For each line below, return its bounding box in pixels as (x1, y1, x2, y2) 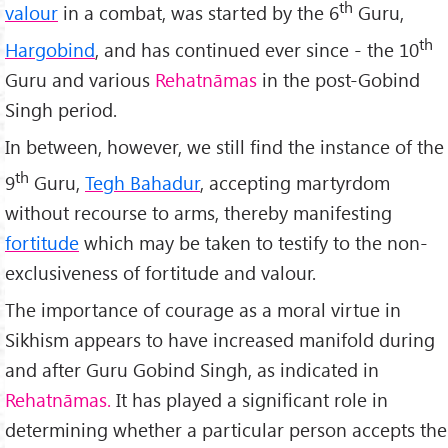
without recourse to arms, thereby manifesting (5, 199, 392, 225)
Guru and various (5, 66, 155, 92)
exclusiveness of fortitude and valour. (5, 259, 316, 285)
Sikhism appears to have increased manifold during (5, 326, 435, 352)
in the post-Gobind (257, 66, 420, 92)
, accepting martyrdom (200, 169, 390, 195)
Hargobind (5, 36, 95, 62)
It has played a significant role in (111, 386, 388, 412)
